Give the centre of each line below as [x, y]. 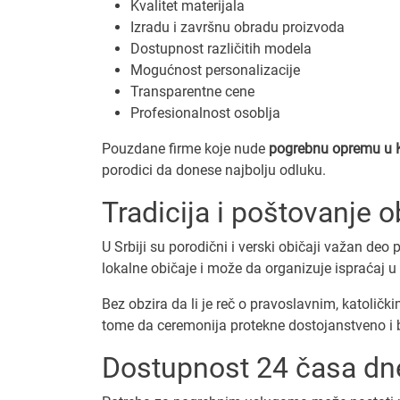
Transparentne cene [192, 91]
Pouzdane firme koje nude [185, 148]
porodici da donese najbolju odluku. [214, 170]
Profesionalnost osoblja [205, 112]
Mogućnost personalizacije [215, 70]
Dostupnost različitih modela [221, 48]
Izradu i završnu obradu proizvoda [237, 27]
